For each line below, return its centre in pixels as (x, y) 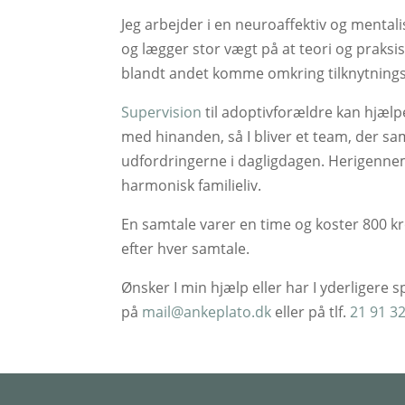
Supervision (162, 112)
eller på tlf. (311, 311)
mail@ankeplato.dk (207, 311)
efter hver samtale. (186, 248)
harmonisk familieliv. (192, 185)
